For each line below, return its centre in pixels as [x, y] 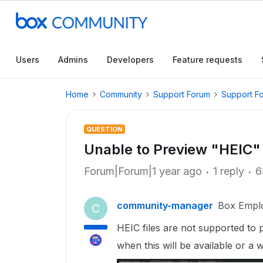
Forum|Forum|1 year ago [143, 171]
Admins [73, 60]
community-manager [165, 205]
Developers [130, 60]
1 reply [229, 171]
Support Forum [182, 94]
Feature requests [208, 60]
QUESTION [104, 129]
